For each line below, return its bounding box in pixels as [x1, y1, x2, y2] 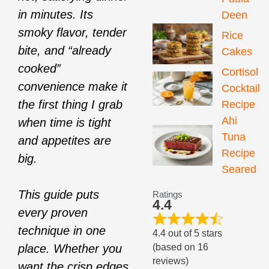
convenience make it [18, 80, 127, 94]
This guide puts [18, 188, 99, 202]
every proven [18, 206, 88, 220]
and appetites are [18, 134, 111, 148]
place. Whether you [18, 242, 122, 256]
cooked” [18, 62, 61, 76]
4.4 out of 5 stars [153, 228, 222, 238]
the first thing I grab [18, 98, 122, 112]
